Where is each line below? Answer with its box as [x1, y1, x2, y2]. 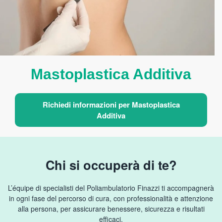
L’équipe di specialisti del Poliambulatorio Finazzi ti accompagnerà [8, 183, 214, 193]
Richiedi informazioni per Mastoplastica [42, 99, 180, 110]
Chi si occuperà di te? [45, 156, 177, 174]
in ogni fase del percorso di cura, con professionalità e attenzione [9, 193, 213, 203]
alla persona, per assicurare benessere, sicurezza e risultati [17, 204, 205, 214]
